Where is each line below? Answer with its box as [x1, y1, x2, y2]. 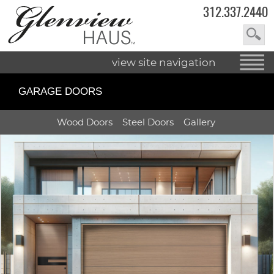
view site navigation [112, 56, 216, 68]
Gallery [183, 116, 215, 128]
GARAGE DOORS [18, 85, 102, 97]
